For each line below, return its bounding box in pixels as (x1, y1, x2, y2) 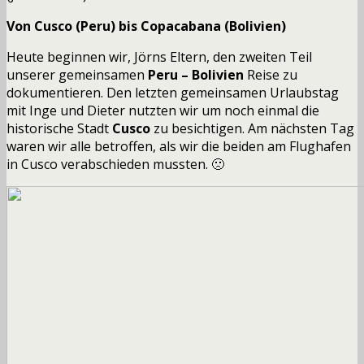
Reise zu (244, 65, 297, 84)
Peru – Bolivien (148, 65, 244, 84)
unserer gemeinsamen (6, 65, 148, 84)
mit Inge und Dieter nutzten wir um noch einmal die (6, 101, 319, 119)
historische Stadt (6, 119, 112, 137)
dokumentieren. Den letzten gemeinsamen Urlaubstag (6, 83, 339, 102)
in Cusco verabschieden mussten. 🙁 (6, 154, 224, 173)
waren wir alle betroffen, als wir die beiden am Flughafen (6, 136, 351, 155)
